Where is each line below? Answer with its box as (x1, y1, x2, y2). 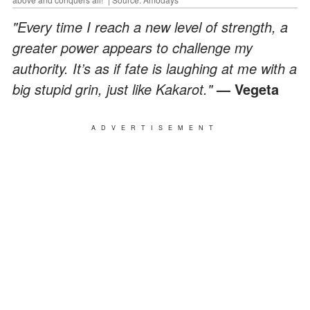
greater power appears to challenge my (12, 37, 253, 57)
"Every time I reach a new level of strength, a (12, 16, 288, 37)
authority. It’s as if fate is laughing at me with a (12, 57, 297, 78)
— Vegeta (217, 78, 279, 99)
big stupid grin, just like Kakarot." (12, 78, 217, 99)
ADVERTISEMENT (91, 122, 219, 132)
